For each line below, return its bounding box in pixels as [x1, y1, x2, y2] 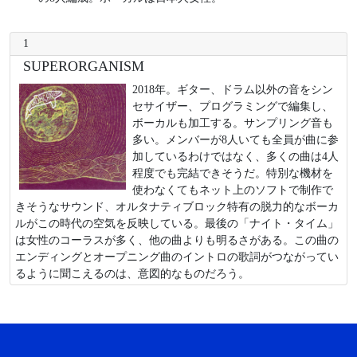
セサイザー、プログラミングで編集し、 [132, 99, 334, 112]
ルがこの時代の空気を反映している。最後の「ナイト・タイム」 [15, 216, 339, 229]
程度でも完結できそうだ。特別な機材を [132, 166, 334, 179]
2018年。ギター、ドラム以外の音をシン [132, 82, 334, 96]
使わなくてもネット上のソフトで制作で [132, 182, 334, 196]
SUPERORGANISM [22, 57, 144, 74]
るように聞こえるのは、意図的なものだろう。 [15, 266, 250, 280]
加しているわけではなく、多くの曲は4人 [132, 149, 339, 163]
